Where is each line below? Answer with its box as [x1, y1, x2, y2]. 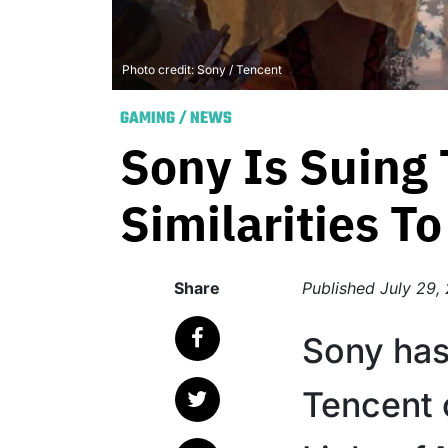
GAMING [120, 105, 175, 132]
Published [302, 277, 380, 298]
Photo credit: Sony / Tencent [122, 61, 282, 77]
